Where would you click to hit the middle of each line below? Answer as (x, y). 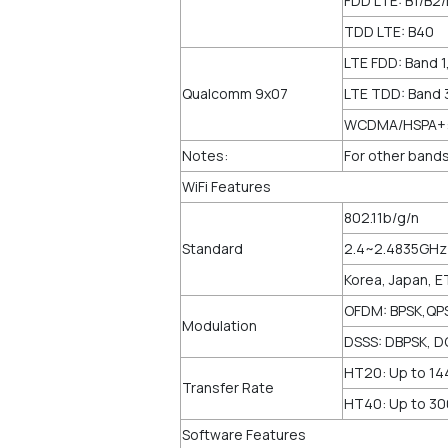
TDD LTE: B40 (389, 31)
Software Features (244, 434)
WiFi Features (226, 186)
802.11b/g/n (381, 217)
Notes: (205, 155)
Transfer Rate (228, 387)
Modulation (219, 325)
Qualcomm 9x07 (235, 93)
